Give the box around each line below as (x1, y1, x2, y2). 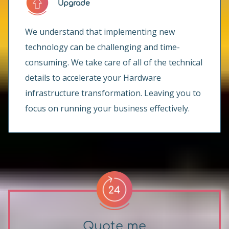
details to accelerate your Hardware (25, 72, 161, 83)
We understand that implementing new (25, 26, 175, 37)
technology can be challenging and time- (25, 41, 180, 53)
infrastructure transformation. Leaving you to (25, 87, 201, 99)
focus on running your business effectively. (25, 103, 190, 114)
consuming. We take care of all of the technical (25, 57, 202, 68)
